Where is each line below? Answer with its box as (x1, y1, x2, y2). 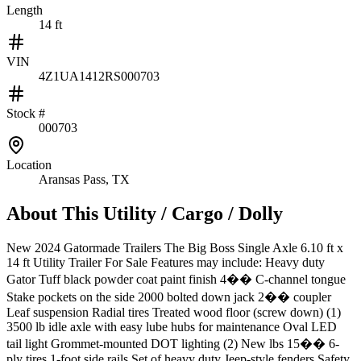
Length (6, 2, 43, 17)
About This (6, 202, 103, 224)
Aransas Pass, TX (39, 172, 130, 186)
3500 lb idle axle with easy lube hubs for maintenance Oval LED (6, 319, 337, 334)
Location (6, 157, 52, 172)
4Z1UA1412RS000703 (39, 68, 160, 83)
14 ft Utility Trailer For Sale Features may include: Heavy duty (6, 255, 325, 269)
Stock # (6, 106, 45, 120)
